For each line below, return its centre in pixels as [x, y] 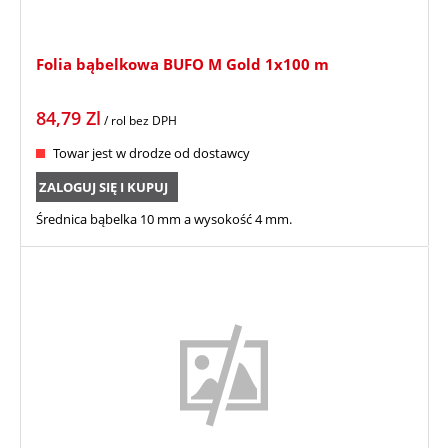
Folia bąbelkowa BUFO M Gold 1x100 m [182, 63]
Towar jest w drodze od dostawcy [151, 152]
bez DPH [153, 120]
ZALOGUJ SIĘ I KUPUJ [104, 186]
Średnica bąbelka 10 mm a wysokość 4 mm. [164, 218]
